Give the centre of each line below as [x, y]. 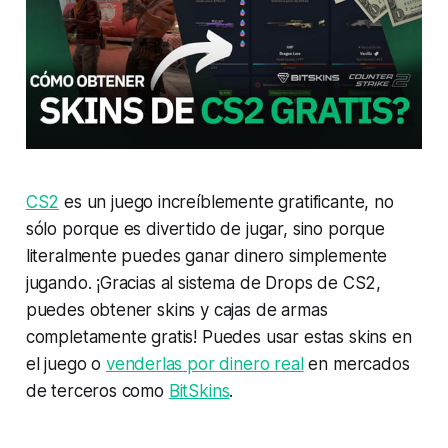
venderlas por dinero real [204, 364]
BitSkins [199, 391]
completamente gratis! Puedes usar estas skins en [218, 337]
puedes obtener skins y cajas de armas [176, 310]
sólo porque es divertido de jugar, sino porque [205, 229]
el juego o [65, 364]
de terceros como [97, 391]
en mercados [356, 364]
